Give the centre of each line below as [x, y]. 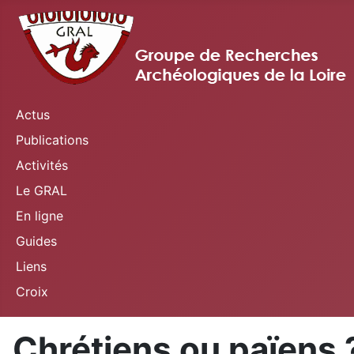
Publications [52, 140]
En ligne [40, 216]
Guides [36, 241]
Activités [42, 165]
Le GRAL [41, 190]
